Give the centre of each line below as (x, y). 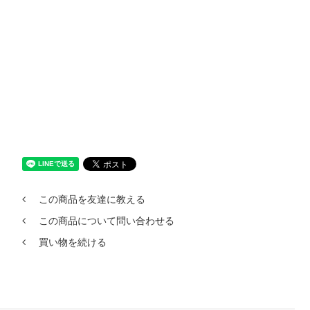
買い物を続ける (72, 243)
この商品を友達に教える (92, 200)
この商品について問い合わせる (106, 221)
